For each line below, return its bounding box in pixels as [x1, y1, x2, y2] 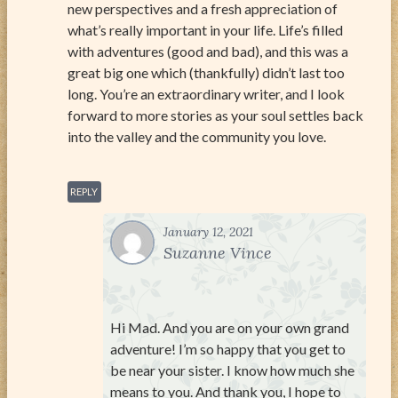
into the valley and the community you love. [68, 127, 326, 145]
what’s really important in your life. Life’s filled [68, 20, 343, 38]
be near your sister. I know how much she [110, 361, 354, 378]
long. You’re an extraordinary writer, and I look [68, 84, 345, 102]
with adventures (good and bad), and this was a [68, 42, 348, 60]
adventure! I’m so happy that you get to [110, 339, 346, 357]
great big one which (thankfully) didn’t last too [68, 63, 345, 81]
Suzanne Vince [163, 242, 272, 263]
